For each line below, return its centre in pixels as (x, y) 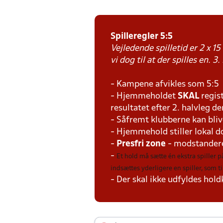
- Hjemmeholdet (144, 96)
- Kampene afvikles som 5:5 (165, 84)
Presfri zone (141, 144)
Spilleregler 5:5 (142, 37)
